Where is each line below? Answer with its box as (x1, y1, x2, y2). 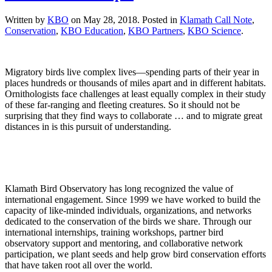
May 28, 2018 (83, 14, 137, 25)
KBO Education (61, 25, 123, 36)
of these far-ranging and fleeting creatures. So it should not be (5, 99, 240, 110)
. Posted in (137, 14, 180, 25)
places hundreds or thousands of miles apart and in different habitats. (5, 77, 266, 88)
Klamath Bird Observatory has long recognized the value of (5, 183, 233, 194)
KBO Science (188, 25, 241, 36)
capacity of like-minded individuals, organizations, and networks (5, 205, 251, 216)
